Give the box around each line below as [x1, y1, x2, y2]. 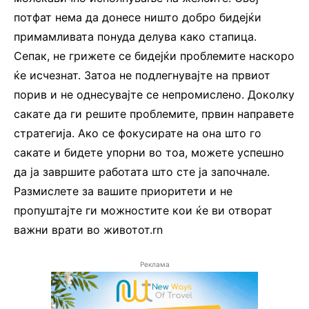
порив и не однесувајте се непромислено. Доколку [14, 88, 295, 102]
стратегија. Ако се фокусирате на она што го [14, 126, 261, 141]
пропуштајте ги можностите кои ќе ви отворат [14, 203, 272, 218]
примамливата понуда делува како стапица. [14, 30, 257, 44]
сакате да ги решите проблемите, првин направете [14, 107, 294, 121]
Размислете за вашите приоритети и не [14, 184, 232, 199]
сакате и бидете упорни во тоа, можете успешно [14, 146, 284, 160]
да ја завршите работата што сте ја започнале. [14, 165, 270, 179]
